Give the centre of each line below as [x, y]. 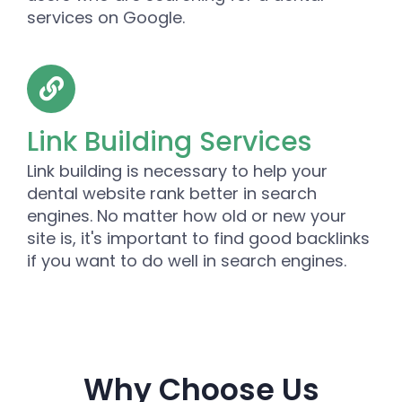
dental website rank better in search [172, 193]
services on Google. [106, 17]
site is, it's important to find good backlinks [198, 238]
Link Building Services [169, 141]
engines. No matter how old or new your [187, 215]
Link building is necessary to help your [177, 170]
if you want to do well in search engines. [187, 260]
